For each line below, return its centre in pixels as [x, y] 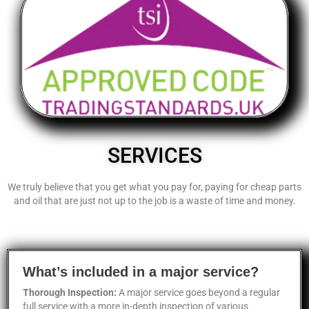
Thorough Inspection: [70, 293]
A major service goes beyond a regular [198, 293]
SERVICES [154, 156]
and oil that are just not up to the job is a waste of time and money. [154, 201]
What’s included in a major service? [141, 272]
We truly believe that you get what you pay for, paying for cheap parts [154, 187]
